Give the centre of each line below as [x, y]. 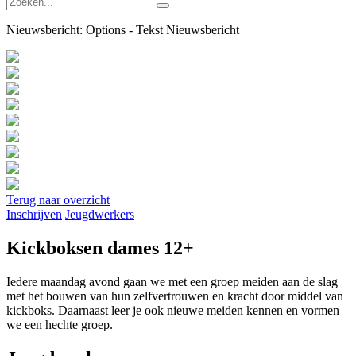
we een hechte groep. [60, 324]
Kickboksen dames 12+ [100, 248]
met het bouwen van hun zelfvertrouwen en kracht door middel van [175, 296]
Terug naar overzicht [58, 200]
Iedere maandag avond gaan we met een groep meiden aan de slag [172, 281]
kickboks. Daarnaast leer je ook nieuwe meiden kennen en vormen [173, 310]
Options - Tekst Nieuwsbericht [161, 30]
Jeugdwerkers [100, 214]
